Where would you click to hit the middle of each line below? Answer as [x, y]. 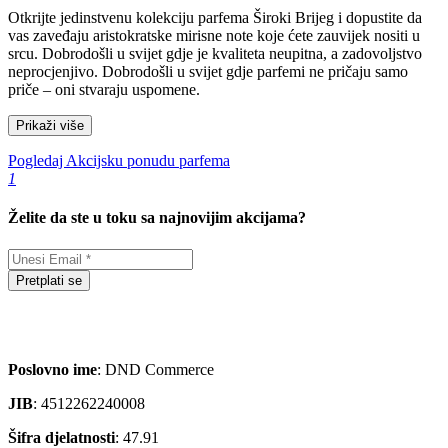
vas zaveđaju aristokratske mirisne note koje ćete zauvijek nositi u [214, 36]
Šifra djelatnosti [61, 437]
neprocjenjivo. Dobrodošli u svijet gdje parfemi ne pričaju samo [208, 72]
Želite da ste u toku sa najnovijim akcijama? [157, 218]
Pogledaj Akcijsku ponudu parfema [119, 161]
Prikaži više [50, 126]
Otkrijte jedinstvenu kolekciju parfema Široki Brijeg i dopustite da [215, 18]
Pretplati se [49, 280]
